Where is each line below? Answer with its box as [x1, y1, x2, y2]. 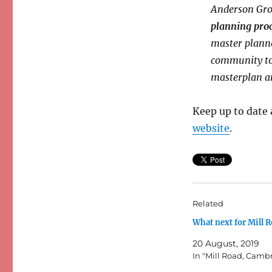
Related [192, 199, 223, 209]
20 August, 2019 [192, 238, 259, 250]
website [192, 122, 229, 135]
